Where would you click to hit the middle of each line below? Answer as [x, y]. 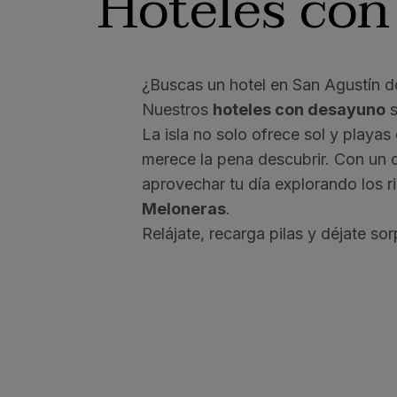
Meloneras [184, 209]
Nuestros [177, 109]
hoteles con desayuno [299, 109]
